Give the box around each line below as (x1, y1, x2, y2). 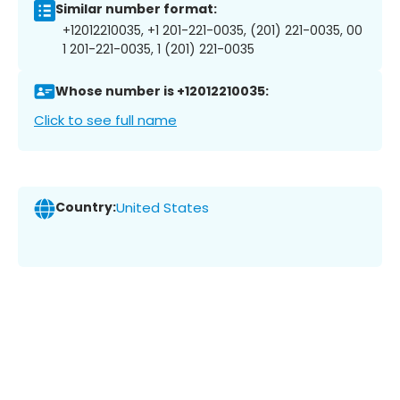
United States (116, 198, 209, 218)
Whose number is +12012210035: (55, 82, 269, 101)
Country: (55, 198, 116, 217)
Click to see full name (34, 110, 177, 129)
